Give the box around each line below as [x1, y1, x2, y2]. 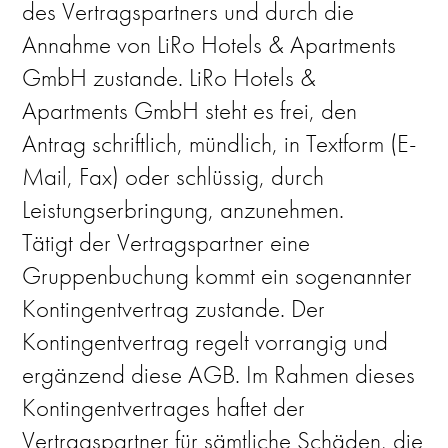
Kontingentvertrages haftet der [22, 391, 306, 424]
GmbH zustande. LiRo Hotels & [22, 61, 317, 94]
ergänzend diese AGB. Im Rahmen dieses [22, 358, 416, 391]
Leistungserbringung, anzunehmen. [22, 193, 345, 226]
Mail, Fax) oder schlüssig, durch [22, 160, 325, 193]
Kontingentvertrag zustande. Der [22, 292, 326, 325]
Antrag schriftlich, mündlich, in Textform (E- [22, 127, 418, 160]
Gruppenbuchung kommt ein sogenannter [22, 259, 413, 292]
